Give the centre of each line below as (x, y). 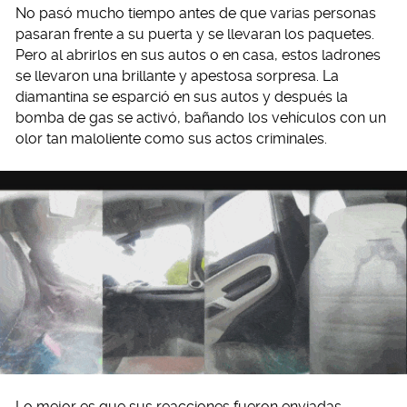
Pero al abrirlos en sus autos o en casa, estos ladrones (198, 55)
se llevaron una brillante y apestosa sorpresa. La (177, 75)
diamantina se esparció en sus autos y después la (182, 96)
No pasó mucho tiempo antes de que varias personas (196, 13)
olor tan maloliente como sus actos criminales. (171, 138)
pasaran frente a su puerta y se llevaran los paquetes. (195, 34)
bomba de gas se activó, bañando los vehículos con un (201, 117)
